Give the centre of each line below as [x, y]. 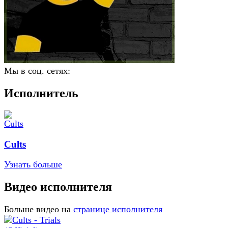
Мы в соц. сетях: [37, 71]
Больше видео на [37, 209]
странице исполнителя [118, 209]
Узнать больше [33, 165]
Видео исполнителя [58, 187]
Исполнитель [41, 93]
